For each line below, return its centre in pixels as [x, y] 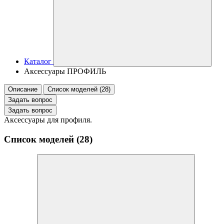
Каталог [38, 61]
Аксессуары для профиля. [48, 120]
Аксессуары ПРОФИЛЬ [65, 71]
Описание [23, 89]
